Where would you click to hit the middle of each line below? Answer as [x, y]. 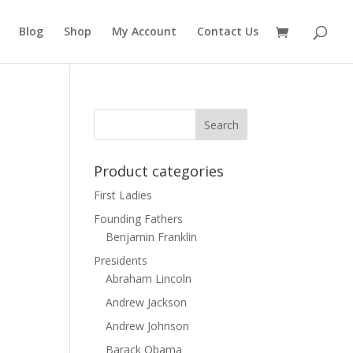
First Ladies [123, 195]
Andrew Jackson [147, 302]
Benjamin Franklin [152, 237]
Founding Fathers [139, 219]
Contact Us [228, 31]
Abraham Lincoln [149, 279]
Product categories [159, 171]
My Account [144, 31]
